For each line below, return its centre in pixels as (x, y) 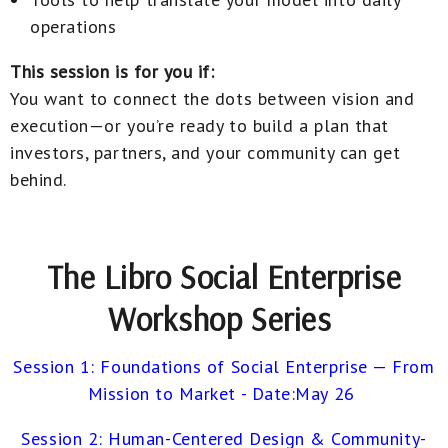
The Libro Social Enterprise (224, 276)
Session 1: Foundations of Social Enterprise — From (224, 366)
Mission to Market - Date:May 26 (224, 393)
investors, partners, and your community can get (205, 152)
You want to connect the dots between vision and (212, 98)
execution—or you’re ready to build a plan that (199, 125)
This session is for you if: (112, 71)
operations (73, 26)
